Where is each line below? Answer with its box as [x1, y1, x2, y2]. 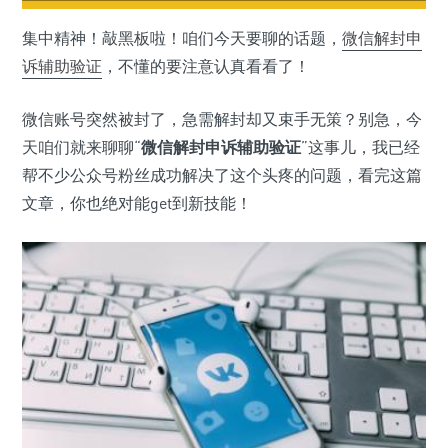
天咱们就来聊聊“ [22, 137, 141, 158]
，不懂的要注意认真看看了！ [102, 56, 310, 77]
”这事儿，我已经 [301, 137, 420, 158]
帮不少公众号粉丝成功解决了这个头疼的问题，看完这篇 [22, 165, 422, 186]
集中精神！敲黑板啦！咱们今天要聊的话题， [22, 28, 342, 49]
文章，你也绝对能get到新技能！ [22, 193, 252, 214]
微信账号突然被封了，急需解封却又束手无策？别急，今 [22, 109, 422, 130]
